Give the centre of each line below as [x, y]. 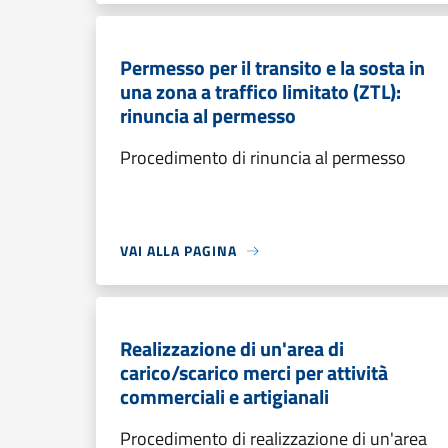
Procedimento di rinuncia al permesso [263, 157]
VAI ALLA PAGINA [178, 250]
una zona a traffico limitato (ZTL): [260, 91]
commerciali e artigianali [224, 396]
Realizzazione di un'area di [232, 348]
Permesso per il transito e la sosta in [272, 67]
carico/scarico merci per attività [254, 372]
